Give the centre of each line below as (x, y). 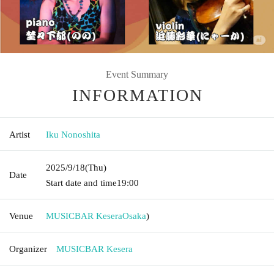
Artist (20, 134)
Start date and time (81, 183)
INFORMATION (138, 95)
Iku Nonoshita (73, 134)
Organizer (28, 249)
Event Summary (137, 74)
